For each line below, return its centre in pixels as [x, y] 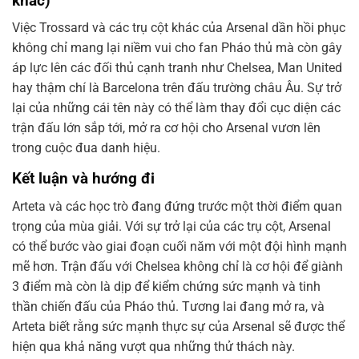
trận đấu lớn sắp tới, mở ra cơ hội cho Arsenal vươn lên [166, 128]
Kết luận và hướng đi [83, 179]
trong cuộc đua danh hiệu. [86, 148]
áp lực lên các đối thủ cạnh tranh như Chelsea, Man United [177, 68]
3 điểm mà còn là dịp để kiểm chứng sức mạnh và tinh [166, 286]
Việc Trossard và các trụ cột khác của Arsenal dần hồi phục [179, 28]
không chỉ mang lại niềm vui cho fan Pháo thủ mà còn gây [177, 48]
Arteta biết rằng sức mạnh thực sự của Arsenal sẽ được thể [178, 326]
